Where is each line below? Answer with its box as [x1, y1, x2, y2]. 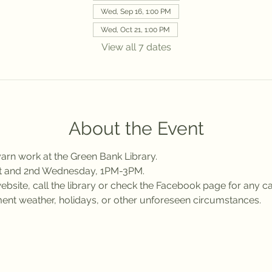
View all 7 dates [101, 41, 171, 53]
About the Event [68, 118, 204, 140]
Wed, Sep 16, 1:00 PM [100, 7, 171, 16]
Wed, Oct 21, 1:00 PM [100, 25, 170, 35]
